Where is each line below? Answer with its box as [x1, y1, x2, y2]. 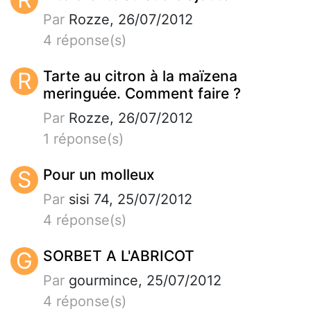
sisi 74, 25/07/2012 [65, 190, 192, 208]
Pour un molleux [43, 165, 155, 183]
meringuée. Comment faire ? [43, 84, 241, 102]
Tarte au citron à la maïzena [43, 67, 237, 85]
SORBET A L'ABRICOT [43, 246, 194, 264]
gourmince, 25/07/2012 [65, 271, 221, 289]
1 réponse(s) [43, 130, 124, 147]
